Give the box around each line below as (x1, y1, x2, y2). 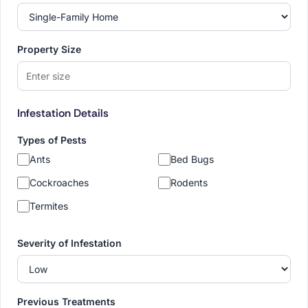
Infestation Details (17, 106, 109, 121)
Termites (30, 200, 68, 212)
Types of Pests (17, 134, 87, 146)
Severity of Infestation (17, 237, 122, 250)
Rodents (170, 177, 208, 189)
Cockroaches (30, 177, 89, 189)
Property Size (17, 43, 81, 56)
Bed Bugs (170, 153, 214, 166)
